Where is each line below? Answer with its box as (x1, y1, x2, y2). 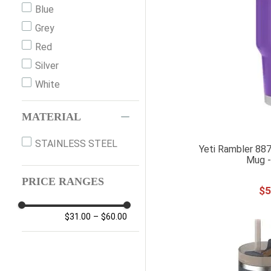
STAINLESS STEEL (35, 138, 118, 150)
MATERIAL (22, 111, 81, 123)
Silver (35, 60, 59, 72)
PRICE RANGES (22, 175, 104, 188)
